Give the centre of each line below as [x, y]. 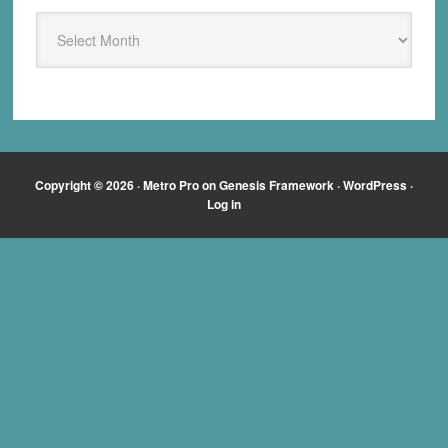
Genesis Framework [276, 185]
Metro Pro [171, 185]
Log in [224, 204]
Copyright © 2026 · [89, 185]
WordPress [375, 185]
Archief [57, 23]
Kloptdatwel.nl [79, 47]
